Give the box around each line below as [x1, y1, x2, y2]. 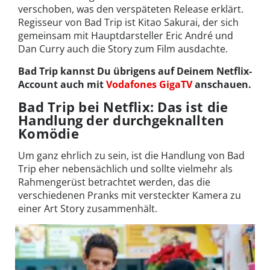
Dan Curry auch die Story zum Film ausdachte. [18, 42, 228, 56]
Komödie [18, 124, 79, 143]
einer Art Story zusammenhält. [18, 202, 157, 216]
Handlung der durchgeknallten [18, 111, 224, 130]
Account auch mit [18, 78, 106, 92]
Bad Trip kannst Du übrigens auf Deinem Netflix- [18, 64, 252, 78]
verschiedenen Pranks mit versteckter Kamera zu [18, 189, 241, 202]
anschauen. [192, 78, 251, 92]
